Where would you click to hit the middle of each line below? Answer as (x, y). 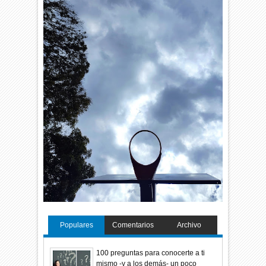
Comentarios (133, 225)
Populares (76, 225)
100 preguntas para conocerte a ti (151, 253)
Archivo (189, 225)
